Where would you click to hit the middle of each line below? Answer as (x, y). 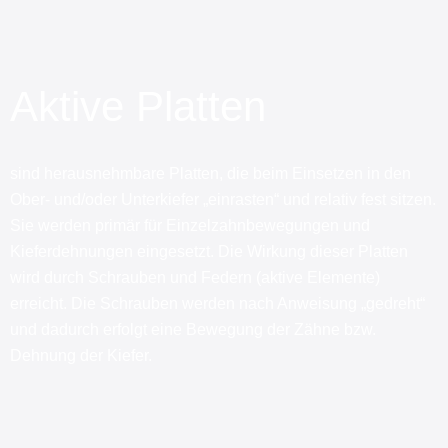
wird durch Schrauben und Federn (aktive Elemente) (195, 277)
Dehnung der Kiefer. (81, 355)
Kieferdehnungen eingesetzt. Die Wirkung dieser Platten (209, 251)
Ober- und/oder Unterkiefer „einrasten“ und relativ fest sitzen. (223, 199)
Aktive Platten (138, 106)
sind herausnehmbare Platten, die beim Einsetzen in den (210, 173)
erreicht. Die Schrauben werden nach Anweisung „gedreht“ (217, 303)
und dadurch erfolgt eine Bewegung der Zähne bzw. (193, 329)
